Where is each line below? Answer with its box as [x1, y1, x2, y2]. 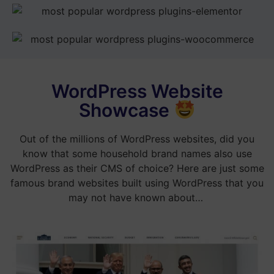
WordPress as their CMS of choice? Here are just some [10, 161, 264, 174]
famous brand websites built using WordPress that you [10, 176, 264, 189]
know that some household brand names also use [22, 147, 252, 160]
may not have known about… [68, 191, 206, 204]
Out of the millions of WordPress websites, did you [20, 132, 254, 145]
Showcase [79, 98, 174, 121]
